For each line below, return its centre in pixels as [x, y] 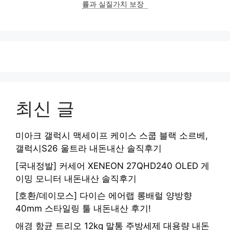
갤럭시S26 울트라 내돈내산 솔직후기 [89, 149]
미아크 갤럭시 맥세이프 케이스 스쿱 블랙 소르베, [112, 136]
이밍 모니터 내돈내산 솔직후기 [76, 178]
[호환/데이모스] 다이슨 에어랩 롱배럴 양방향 [104, 196]
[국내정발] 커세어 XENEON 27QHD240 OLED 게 [112, 166]
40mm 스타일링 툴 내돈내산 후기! [83, 209]
